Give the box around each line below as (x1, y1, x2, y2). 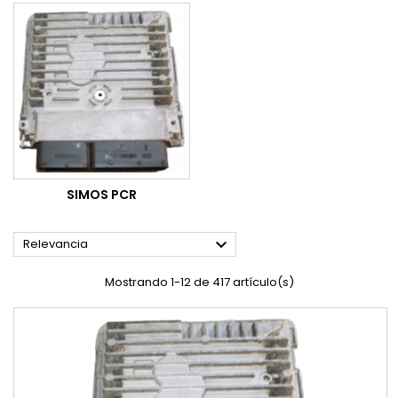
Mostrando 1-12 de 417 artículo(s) (104, 274, 294, 291)
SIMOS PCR (67, 186, 137, 204)
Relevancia (23, 235, 88, 253)
